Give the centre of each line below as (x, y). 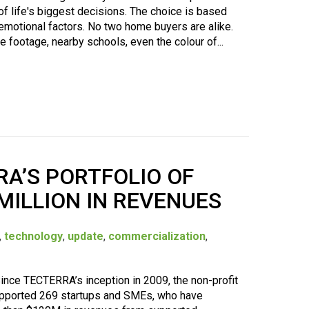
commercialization (157, 236)
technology (34, 236)
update (86, 236)
